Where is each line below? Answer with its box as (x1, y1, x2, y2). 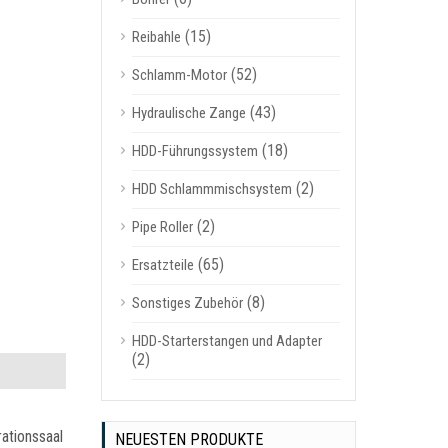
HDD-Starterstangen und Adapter (131, 332, 322, 350)
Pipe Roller (131, 218, 193, 236)
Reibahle (131, 28, 181, 46)
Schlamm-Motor (131, 66, 227, 84)
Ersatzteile (131, 256, 194, 274)
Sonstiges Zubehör (131, 294, 243, 312)
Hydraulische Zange (131, 104, 246, 122)
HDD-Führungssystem (131, 142, 258, 160)
